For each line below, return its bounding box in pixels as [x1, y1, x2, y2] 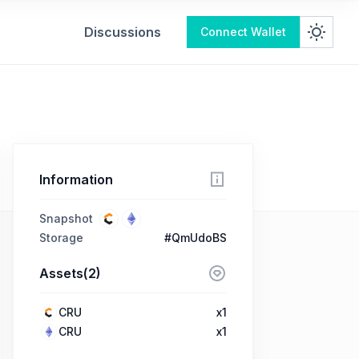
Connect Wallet [200, 25, 286, 38]
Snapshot [39, 212, 93, 225]
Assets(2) [39, 265, 101, 281]
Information [39, 171, 113, 188]
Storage [39, 231, 83, 244]
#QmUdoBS [164, 231, 227, 244]
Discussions [84, 24, 161, 40]
